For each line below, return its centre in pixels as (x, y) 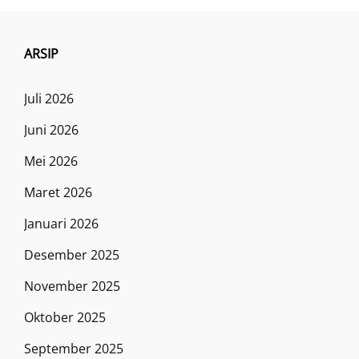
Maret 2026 (58, 192)
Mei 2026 (51, 161)
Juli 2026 (49, 98)
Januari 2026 (61, 223)
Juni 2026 (51, 129)
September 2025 (74, 348)
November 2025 (72, 286)
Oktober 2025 (65, 317)
